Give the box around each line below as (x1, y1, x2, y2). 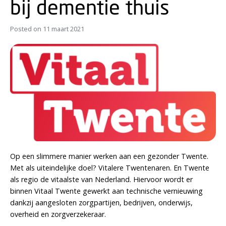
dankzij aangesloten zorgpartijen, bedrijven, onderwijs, (10, 198, 193, 208)
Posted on (10, 25, 43, 34)
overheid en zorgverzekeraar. (10, 209, 106, 219)
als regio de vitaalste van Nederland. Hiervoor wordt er (10, 175, 193, 185)
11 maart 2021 (43, 25, 84, 34)
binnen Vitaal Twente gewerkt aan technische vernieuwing (10, 186, 203, 196)
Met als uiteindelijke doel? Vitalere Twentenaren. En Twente (10, 163, 209, 173)
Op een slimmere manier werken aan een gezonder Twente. (10, 151, 208, 161)
